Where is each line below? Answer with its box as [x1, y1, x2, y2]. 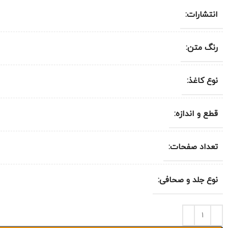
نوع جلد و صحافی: [158, 175, 218, 186]
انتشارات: [185, 9, 218, 20]
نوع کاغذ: [187, 75, 218, 87]
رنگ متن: [186, 42, 218, 53]
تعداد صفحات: [168, 141, 218, 153]
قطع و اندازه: [174, 108, 218, 120]
